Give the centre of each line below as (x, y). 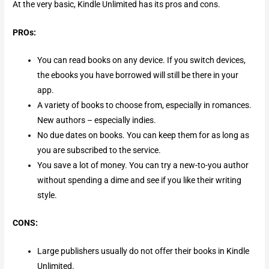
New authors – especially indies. (97, 120)
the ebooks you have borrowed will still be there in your (138, 75)
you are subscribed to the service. (99, 150)
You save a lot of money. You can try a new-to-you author (143, 165)
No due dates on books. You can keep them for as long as (144, 135)
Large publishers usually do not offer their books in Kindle (144, 251)
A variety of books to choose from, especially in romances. (145, 105)
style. (47, 195)
